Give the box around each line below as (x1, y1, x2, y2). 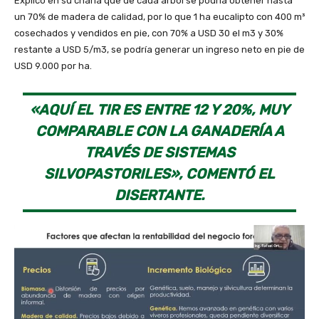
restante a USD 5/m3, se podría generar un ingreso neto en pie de (14, 44, 305, 56)
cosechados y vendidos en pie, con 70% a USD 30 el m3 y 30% (14, 28, 283, 39)
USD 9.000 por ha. (14, 61, 92, 72)
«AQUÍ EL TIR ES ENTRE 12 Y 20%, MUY (30, 101, 289, 119)
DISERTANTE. (115, 187, 204, 204)
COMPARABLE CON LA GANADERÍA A (35, 122, 284, 140)
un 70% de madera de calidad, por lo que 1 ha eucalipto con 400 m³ (14, 11, 305, 23)
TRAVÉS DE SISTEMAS (84, 144, 235, 162)
